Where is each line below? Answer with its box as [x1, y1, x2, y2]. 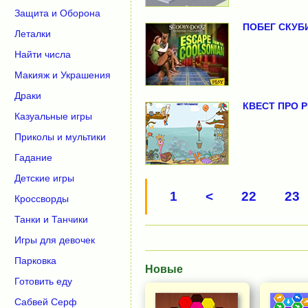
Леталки [14, 28, 51, 39]
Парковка [14, 255, 56, 266]
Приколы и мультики [14, 131, 106, 142]
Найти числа [14, 49, 71, 60]
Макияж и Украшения [14, 69, 111, 80]
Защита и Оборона [14, 8, 100, 19]
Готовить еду [14, 276, 72, 287]
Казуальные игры [14, 111, 92, 122]
